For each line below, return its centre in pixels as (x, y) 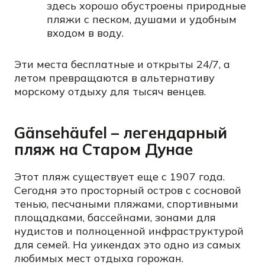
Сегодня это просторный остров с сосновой (128, 190)
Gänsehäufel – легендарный (121, 133)
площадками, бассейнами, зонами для (115, 217)
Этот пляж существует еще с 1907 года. (119, 177)
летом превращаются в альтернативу (114, 78)
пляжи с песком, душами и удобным (142, 19)
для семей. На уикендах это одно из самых (127, 245)
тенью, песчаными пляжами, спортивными (126, 204)
